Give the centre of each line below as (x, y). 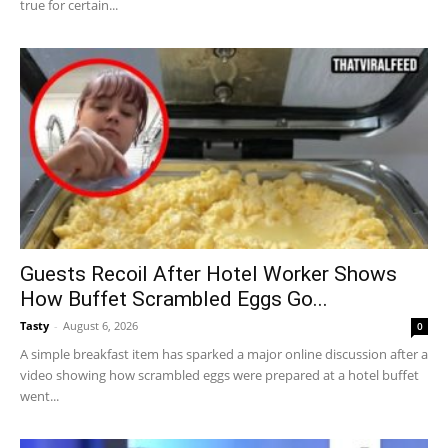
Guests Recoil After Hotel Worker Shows (208, 274)
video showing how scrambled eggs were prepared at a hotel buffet (219, 375)
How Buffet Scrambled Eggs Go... (174, 299)
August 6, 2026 (100, 326)
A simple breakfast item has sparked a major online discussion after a (224, 354)
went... (39, 396)
